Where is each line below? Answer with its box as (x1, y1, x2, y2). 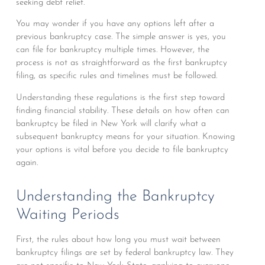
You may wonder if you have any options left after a (15, 20, 214, 29)
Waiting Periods (15, 206, 119, 223)
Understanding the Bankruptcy (15, 188, 215, 205)
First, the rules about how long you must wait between (15, 235, 221, 244)
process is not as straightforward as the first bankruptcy (15, 59, 227, 68)
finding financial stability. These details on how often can (15, 106, 230, 115)
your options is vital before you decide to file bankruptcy (15, 145, 228, 154)
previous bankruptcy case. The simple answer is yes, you (15, 33, 226, 42)
